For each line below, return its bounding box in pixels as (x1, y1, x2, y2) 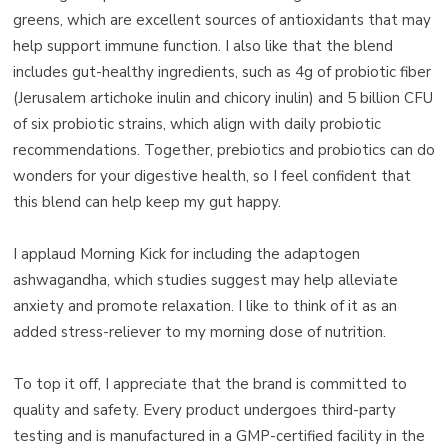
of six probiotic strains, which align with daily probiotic (13, 114, 381, 135)
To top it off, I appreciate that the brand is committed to (13, 374, 407, 395)
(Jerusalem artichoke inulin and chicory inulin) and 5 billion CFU (13, 88, 433, 109)
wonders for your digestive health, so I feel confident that (13, 166, 411, 187)
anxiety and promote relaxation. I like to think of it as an (13, 296, 397, 317)
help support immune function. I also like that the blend (13, 36, 393, 57)
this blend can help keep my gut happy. (13, 192, 289, 213)
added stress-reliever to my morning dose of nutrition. (13, 322, 386, 343)
